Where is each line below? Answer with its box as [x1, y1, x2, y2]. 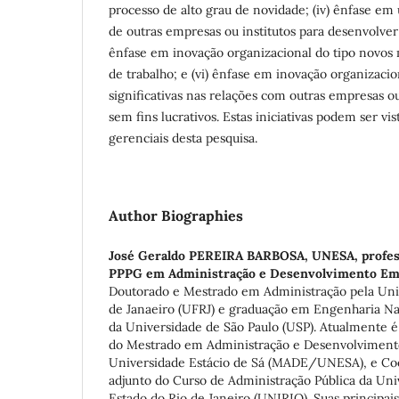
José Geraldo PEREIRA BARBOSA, [109, 247, 312, 264]
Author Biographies [109, 206, 243, 224]
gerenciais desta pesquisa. [109, 129, 257, 146]
